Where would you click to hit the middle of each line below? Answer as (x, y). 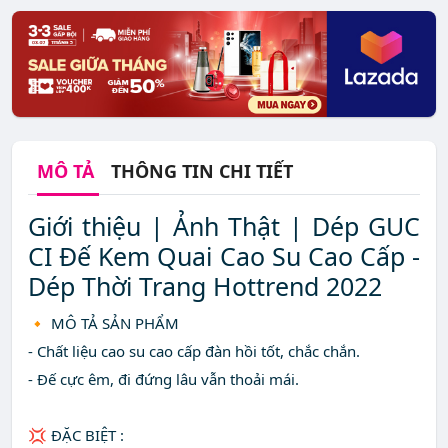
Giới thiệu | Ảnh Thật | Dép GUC (224, 226)
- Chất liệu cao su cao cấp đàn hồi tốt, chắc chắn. (194, 351)
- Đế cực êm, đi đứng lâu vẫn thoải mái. (163, 379)
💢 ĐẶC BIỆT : (76, 435)
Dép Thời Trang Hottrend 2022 (205, 286)
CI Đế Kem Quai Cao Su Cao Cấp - (224, 256)
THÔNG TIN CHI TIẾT (202, 171)
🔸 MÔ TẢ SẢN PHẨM (103, 323)
